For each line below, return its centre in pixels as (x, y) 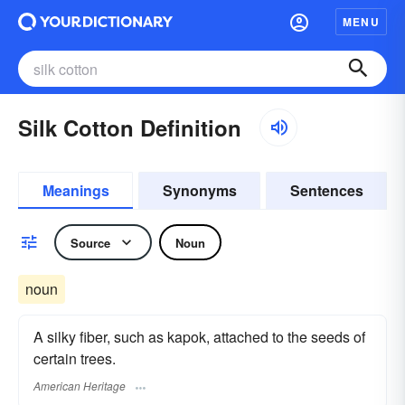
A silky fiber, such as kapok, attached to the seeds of (199, 337)
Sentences (326, 190)
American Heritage (80, 386)
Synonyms (199, 190)
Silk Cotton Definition (130, 127)
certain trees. (75, 358)
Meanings (75, 190)
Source (90, 242)
